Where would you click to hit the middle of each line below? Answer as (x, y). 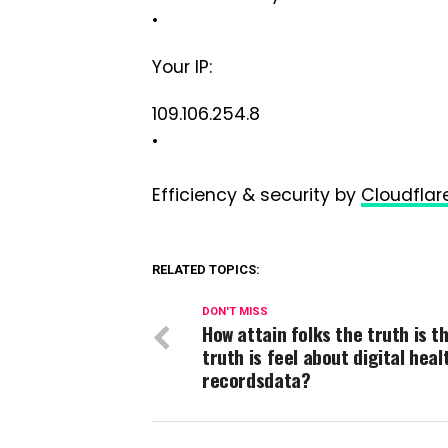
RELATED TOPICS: (206, 269)
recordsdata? (256, 379)
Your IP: (182, 67)
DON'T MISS (235, 311)
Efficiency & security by (254, 195)
